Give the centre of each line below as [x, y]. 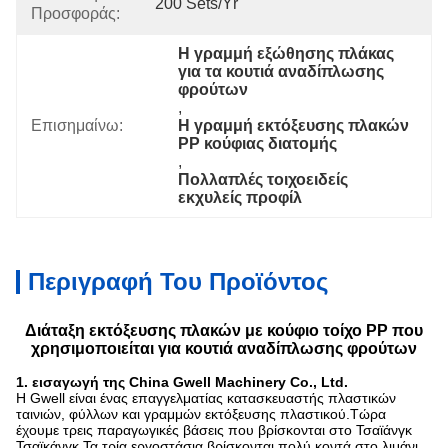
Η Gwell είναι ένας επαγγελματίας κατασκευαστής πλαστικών [206, 398]
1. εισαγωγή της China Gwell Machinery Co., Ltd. [182, 382]
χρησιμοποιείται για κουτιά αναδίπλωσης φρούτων [224, 348]
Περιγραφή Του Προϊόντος [178, 281]
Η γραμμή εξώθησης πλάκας [286, 53]
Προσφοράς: [75, 13]
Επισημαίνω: [77, 125]
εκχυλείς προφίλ [240, 197]
